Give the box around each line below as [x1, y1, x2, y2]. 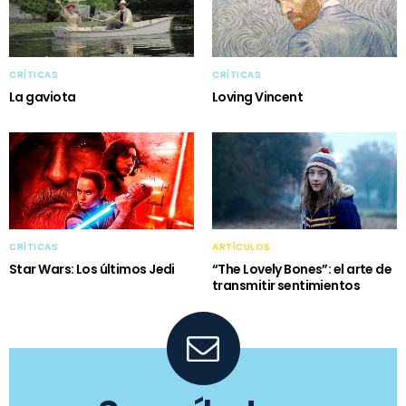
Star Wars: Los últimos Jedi [9, 260, 175, 279]
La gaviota [9, 88, 76, 107]
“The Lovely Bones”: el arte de [212, 260, 392, 279]
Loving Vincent [212, 88, 304, 107]
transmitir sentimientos [212, 276, 361, 295]
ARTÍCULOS [212, 240, 271, 255]
